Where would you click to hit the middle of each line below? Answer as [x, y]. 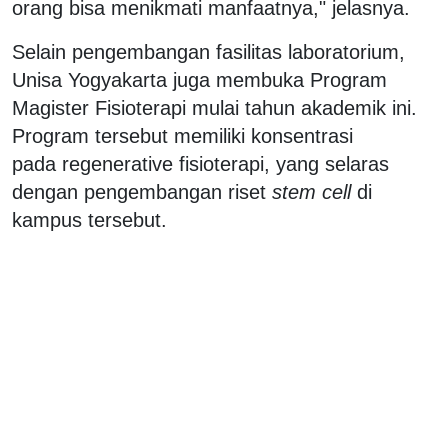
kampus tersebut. [89, 219]
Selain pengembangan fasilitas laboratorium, [208, 51]
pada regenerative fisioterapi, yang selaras [200, 163]
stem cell [311, 191]
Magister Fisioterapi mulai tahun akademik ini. [214, 107]
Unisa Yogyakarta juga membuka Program [199, 79]
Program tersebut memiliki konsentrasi [182, 135]
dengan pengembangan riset [142, 191]
